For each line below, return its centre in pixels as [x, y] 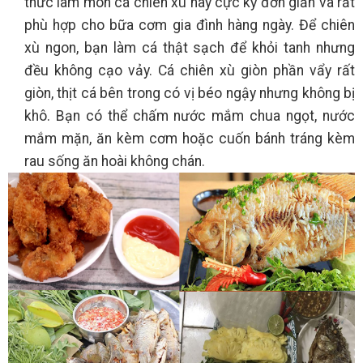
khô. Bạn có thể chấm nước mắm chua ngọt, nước [190, 116]
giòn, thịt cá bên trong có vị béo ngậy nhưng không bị [190, 94]
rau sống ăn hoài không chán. [115, 162]
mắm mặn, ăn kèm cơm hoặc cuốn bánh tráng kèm [190, 139]
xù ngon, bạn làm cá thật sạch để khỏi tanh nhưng [190, 48]
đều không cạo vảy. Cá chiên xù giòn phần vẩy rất [190, 71]
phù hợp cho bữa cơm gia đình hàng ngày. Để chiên [190, 26]
